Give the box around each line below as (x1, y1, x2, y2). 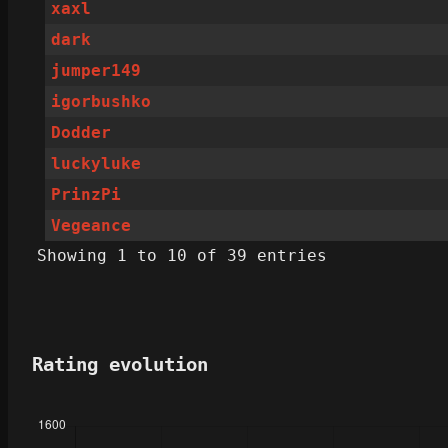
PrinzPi (51, 185, 122, 205)
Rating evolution (32, 354, 208, 376)
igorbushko (51, 92, 152, 112)
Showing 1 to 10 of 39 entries (37, 246, 327, 266)
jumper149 (51, 61, 142, 81)
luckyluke (51, 154, 142, 174)
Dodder (51, 123, 112, 143)
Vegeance (51, 216, 132, 236)
